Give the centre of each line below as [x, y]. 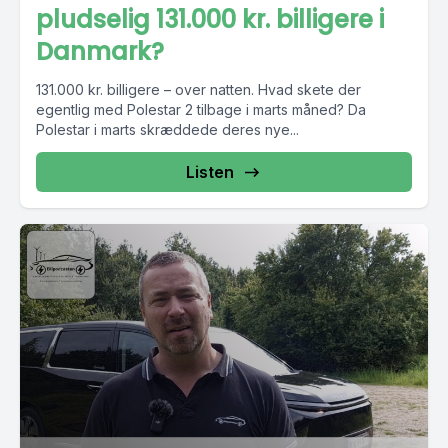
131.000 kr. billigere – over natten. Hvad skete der [198, 89]
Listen [210, 172]
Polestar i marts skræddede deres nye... [167, 129]
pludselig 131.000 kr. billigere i [210, 19]
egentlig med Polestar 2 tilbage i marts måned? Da [201, 109]
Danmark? [100, 51]
